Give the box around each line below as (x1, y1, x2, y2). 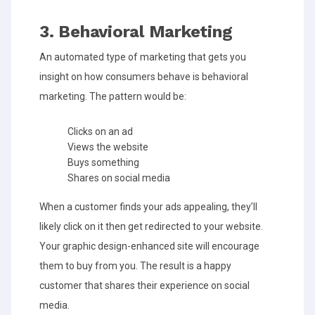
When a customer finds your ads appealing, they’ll (39, 200, 257, 212)
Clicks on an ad (67, 125, 133, 137)
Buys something (67, 156, 139, 168)
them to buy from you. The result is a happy (39, 259, 231, 271)
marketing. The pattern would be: (39, 90, 186, 102)
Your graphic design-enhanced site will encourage (39, 240, 259, 252)
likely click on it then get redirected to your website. (39, 220, 263, 232)
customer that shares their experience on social (39, 279, 250, 291)
